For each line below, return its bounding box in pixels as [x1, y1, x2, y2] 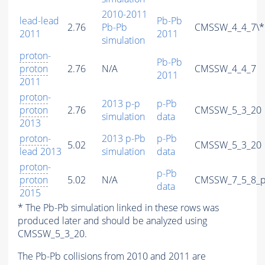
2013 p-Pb [102, 132, 146, 146]
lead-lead [20, 14, 59, 28]
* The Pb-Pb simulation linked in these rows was [18, 201, 219, 215]
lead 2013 [20, 145, 62, 159]
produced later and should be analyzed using [18, 214, 207, 228]
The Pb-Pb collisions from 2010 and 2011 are [18, 250, 206, 263]
